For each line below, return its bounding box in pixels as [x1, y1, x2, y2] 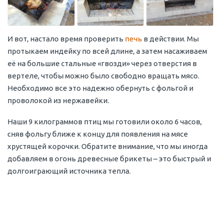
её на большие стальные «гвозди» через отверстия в [7, 59, 197, 68]
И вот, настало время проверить [7, 34, 125, 43]
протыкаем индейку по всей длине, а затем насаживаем [7, 46, 207, 55]
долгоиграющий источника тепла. [7, 166, 131, 175]
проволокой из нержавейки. [7, 96, 109, 105]
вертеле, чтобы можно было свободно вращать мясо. [7, 71, 199, 80]
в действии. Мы [142, 34, 199, 43]
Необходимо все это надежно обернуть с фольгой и [7, 83, 193, 92]
